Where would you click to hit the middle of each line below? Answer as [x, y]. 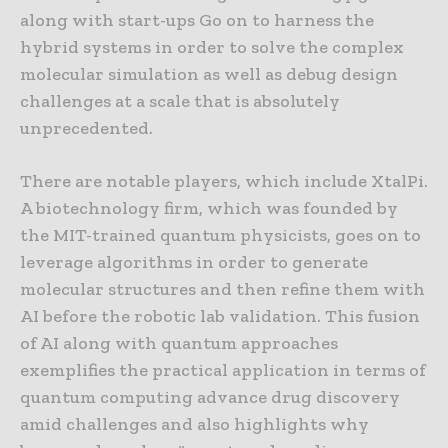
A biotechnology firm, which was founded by [209, 208]
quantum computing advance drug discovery [210, 397]
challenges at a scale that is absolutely [180, 101]
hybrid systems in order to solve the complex [212, 47]
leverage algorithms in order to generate [194, 262]
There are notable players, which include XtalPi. [224, 181]
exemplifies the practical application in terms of [223, 370]
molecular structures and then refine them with [222, 289]
